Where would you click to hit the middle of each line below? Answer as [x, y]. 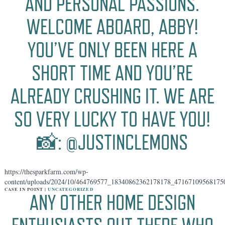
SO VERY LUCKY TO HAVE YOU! [113, 119]
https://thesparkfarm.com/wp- [46, 171]
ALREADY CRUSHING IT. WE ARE [112, 96]
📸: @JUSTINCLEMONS [113, 142]
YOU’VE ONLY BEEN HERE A [112, 50]
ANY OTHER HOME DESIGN [112, 202]
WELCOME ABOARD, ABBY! [112, 27]
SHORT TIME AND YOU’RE [113, 73]
